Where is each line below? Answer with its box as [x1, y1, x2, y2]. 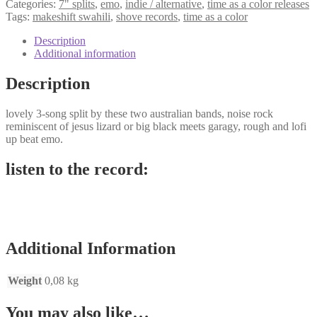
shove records [116, 10, 178, 23]
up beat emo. [6, 132, 63, 145]
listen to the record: [6, 159, 149, 178]
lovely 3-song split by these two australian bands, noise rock [6, 107, 273, 120]
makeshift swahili [33, 10, 110, 23]
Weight [8, 275, 42, 287]
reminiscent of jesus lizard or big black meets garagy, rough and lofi [6, 120, 306, 132]
